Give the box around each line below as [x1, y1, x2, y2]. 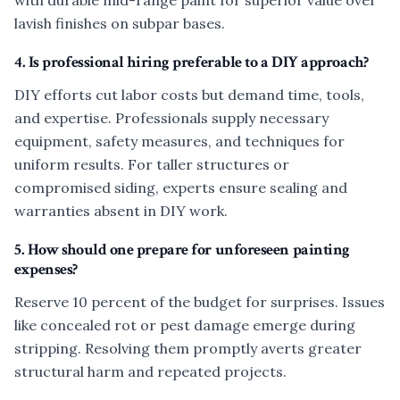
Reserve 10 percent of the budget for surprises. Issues [14, 293, 385, 311]
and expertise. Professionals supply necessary [14, 109, 329, 127]
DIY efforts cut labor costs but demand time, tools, [14, 86, 364, 104]
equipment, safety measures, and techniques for [14, 132, 345, 150]
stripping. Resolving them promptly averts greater [14, 339, 362, 357]
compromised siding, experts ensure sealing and [14, 179, 347, 196]
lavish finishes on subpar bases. [14, 14, 225, 32]
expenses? [14, 259, 78, 279]
